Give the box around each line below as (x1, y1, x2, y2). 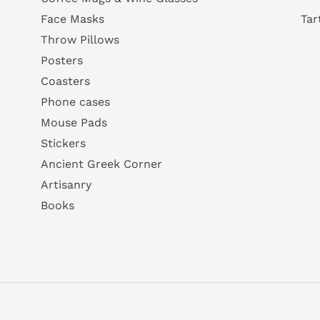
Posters (41, 54, 84, 68)
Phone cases (41, 95, 111, 109)
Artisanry (41, 178, 92, 192)
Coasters (41, 74, 91, 89)
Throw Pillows (41, 33, 120, 47)
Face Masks (41, 12, 105, 26)
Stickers (41, 136, 86, 151)
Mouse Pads (41, 116, 108, 130)
